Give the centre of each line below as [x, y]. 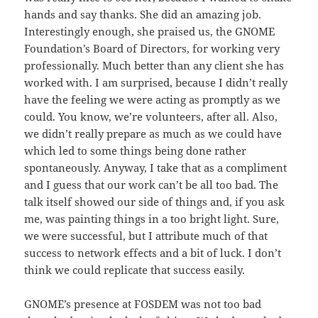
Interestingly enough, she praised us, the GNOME [150, 32]
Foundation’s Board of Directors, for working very [152, 49]
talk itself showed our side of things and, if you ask [155, 202]
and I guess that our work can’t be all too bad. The [152, 185]
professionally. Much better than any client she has [154, 66]
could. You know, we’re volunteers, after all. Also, [151, 117]
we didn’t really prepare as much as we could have [153, 134]
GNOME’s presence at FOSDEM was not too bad [143, 304]
